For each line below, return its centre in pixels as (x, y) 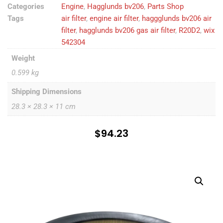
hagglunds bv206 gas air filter (127, 30)
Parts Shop (166, 6)
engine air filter (114, 18)
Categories (26, 6)
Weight (23, 58)
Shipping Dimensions (46, 92)
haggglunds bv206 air (177, 18)
